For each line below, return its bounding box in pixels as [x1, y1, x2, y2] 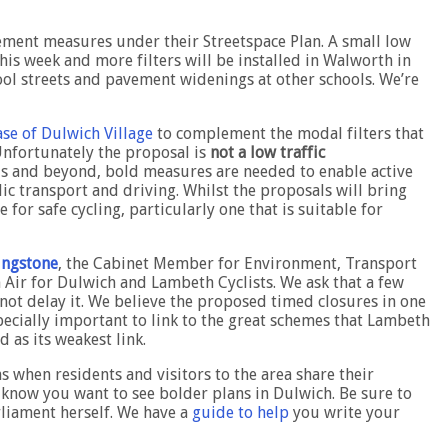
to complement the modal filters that [153, 124, 424, 144]
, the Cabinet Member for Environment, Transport [58, 254, 417, 274]
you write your [289, 403, 400, 423]
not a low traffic [210, 143, 325, 163]
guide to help [192, 403, 289, 423]
